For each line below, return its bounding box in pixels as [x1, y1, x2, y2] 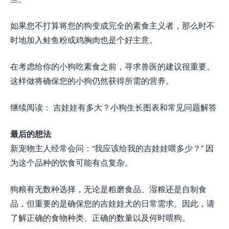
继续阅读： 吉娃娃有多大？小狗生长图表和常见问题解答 [10, 101, 217, 113]
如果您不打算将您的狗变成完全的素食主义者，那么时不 [10, 19, 215, 32]
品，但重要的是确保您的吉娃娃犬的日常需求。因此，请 [10, 197, 215, 210]
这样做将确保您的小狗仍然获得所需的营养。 [10, 75, 174, 87]
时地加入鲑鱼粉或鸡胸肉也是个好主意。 [10, 34, 157, 46]
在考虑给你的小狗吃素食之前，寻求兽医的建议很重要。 [10, 60, 215, 73]
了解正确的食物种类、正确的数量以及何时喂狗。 [10, 212, 190, 224]
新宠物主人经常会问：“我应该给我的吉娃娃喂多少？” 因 [10, 142, 214, 154]
